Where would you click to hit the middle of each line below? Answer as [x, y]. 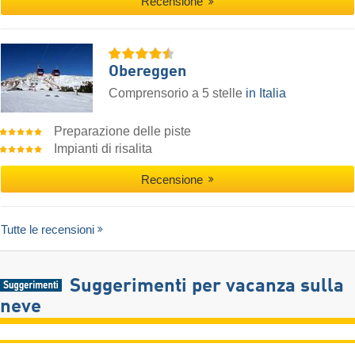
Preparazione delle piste [123, 132]
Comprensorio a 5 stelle [177, 94]
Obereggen [147, 73]
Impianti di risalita [103, 149]
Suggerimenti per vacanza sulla [206, 286]
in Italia [266, 94]
